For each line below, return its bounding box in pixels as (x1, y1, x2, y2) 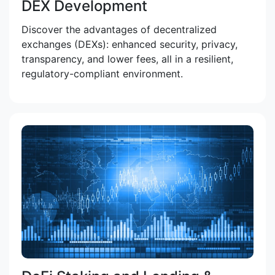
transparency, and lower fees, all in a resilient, (21, 52, 233, 65)
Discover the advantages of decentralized (21, 23, 217, 36)
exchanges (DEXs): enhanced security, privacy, (21, 37, 238, 50)
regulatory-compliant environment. (21, 67, 183, 80)
